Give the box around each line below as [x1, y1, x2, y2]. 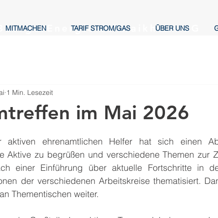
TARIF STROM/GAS [71, 24, 130, 33]
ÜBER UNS [155, 24, 189, 33]
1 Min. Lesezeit [6, 88, 53, 97]
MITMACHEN [5, 24, 46, 33]
